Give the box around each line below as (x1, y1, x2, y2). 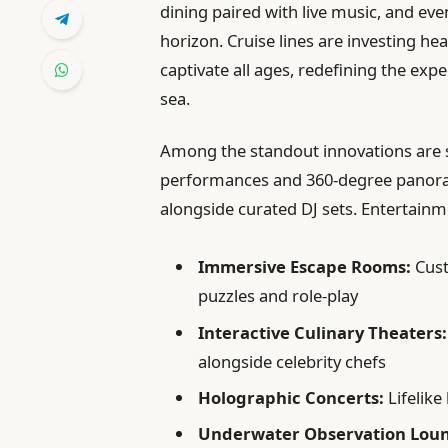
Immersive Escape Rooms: (198, 255, 412, 279)
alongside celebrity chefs (198, 349, 387, 373)
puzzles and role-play (198, 284, 359, 308)
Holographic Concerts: (198, 385, 385, 409)
